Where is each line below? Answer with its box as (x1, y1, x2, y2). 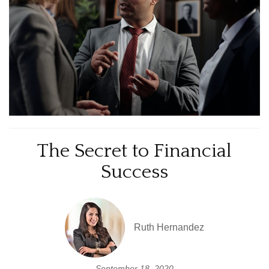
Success (101, 162, 168, 183)
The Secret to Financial (37, 141, 232, 162)
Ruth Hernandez (134, 222, 204, 233)
